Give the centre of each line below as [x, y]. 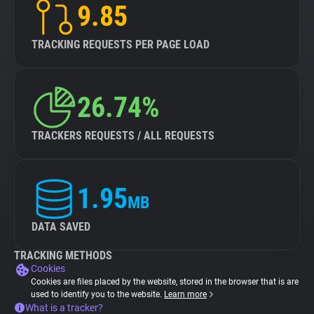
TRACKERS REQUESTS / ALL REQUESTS [123, 136]
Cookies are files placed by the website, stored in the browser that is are [165, 282]
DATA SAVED [61, 227]
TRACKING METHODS [63, 255]
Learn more [185, 294]
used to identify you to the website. [97, 294]
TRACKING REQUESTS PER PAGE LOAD [121, 45]
